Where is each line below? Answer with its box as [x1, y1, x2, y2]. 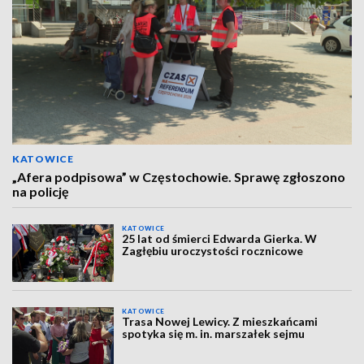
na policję [12, 184, 69, 200]
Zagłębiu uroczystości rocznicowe [122, 244, 304, 258]
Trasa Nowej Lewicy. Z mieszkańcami [122, 314, 318, 328]
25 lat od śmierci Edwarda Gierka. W [122, 232, 318, 246]
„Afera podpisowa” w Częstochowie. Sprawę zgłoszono [12, 169, 345, 185]
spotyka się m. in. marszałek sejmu [122, 326, 305, 340]
